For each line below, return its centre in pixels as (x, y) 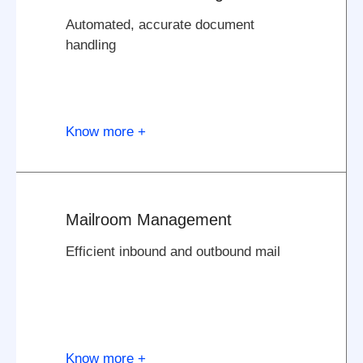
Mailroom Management (149, 219)
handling (91, 45)
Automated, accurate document (160, 24)
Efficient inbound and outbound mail (173, 251)
